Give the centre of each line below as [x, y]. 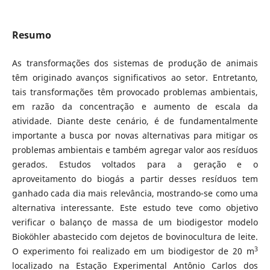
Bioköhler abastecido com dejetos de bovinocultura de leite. [135, 237]
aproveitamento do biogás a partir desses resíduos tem [135, 179]
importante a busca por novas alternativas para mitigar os [135, 135]
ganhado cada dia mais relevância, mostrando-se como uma [135, 193]
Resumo [31, 35]
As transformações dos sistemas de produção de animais [135, 63]
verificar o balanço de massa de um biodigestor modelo [135, 222]
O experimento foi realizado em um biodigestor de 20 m [133, 251]
